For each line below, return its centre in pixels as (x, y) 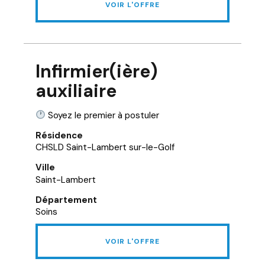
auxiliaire (76, 91)
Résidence (59, 135)
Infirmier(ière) (97, 71)
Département (66, 200)
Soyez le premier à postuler (103, 115)
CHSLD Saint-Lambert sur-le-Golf (105, 147)
